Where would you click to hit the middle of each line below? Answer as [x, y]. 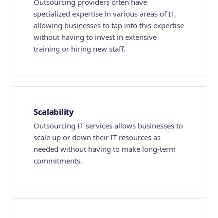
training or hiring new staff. [80, 49]
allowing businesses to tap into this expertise [109, 25]
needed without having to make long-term [105, 149]
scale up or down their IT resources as [97, 137]
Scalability [54, 112]
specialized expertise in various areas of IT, [105, 14]
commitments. [58, 161]
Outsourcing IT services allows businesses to [108, 126]
